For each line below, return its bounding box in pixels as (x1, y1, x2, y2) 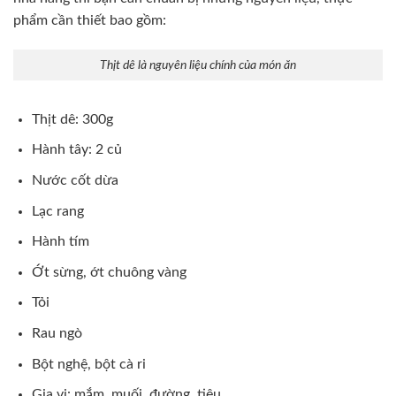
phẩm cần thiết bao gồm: (13, 12, 166, 27)
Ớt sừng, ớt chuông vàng (31, 264, 187, 279)
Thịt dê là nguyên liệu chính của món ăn (100, 58, 296, 72)
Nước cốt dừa (31, 173, 118, 188)
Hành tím (31, 234, 89, 249)
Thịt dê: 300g (31, 111, 113, 126)
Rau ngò (31, 326, 82, 341)
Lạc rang (31, 203, 84, 218)
